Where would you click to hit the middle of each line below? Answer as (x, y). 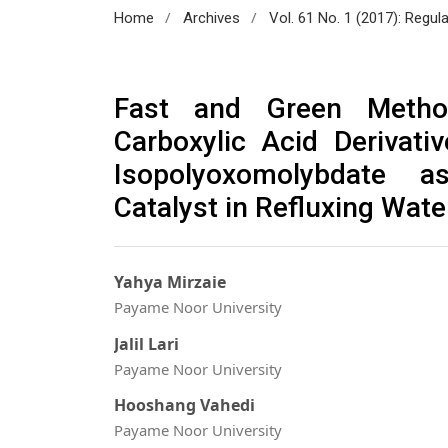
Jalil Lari (146, 343)
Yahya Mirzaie (170, 282)
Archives (211, 17)
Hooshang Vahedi (184, 405)
